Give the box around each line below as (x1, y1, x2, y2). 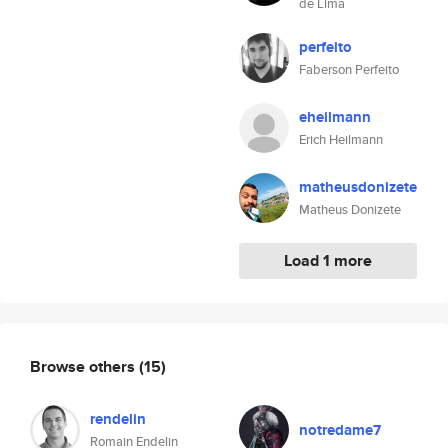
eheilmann (299, 106, 371, 128)
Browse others (30, 354, 139, 378)
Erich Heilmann (299, 130, 383, 149)
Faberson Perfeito (299, 60, 399, 79)
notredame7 (299, 419, 381, 441)
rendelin (90, 408, 146, 430)
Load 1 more (284, 249, 372, 272)
